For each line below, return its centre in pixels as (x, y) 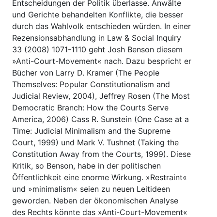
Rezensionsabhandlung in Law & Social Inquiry (97, 38)
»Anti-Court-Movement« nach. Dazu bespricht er (102, 61)
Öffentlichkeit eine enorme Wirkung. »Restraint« (100, 177)
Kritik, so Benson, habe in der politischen (86, 165)
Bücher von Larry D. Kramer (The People (86, 72)
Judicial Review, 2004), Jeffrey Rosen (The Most (101, 96)
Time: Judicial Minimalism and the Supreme (91, 131)
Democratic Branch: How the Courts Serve (90, 107)
